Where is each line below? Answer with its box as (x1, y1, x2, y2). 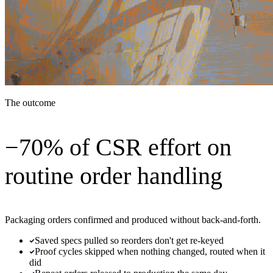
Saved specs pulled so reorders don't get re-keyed (35, 235, 224, 246)
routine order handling (5, 162, 222, 190)
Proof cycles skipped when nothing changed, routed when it (35, 246, 265, 257)
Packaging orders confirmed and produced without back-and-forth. (5, 214, 261, 225)
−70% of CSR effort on (5, 133, 232, 161)
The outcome (5, 97, 55, 108)
